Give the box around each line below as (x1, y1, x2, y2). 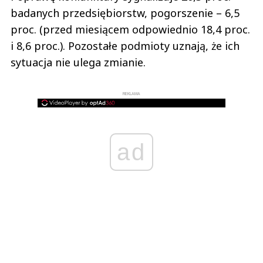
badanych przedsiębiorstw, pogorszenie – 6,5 (11, 5, 240, 20)
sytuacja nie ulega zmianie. (11, 55, 146, 69)
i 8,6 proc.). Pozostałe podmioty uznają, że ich (11, 38, 240, 53)
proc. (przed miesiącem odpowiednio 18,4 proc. (11, 22, 250, 36)
